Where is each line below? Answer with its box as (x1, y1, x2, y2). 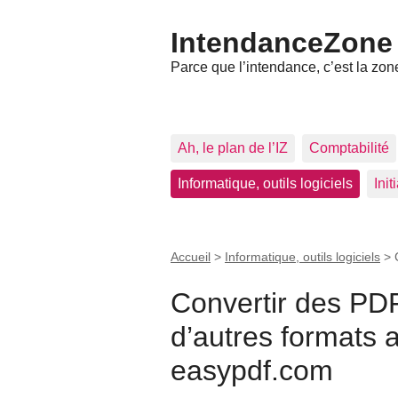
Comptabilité (309, 140, 389, 156)
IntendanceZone (171, 27, 393, 59)
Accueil (171, 250, 211, 265)
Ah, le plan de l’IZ (178, 140, 288, 156)
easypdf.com (171, 354, 333, 387)
